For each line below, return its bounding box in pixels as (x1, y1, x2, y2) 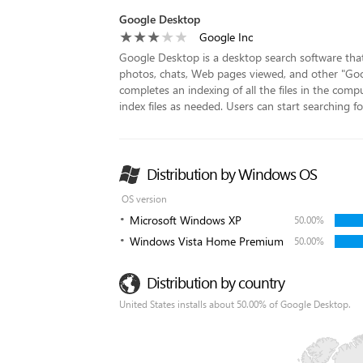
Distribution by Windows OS (147, 164, 317, 184)
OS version (122, 193, 167, 205)
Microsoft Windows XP (130, 212, 241, 228)
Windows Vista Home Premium (130, 233, 284, 249)
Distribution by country (147, 272, 284, 293)
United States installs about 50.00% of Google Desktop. (119, 298, 351, 310)
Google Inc (199, 29, 253, 45)
